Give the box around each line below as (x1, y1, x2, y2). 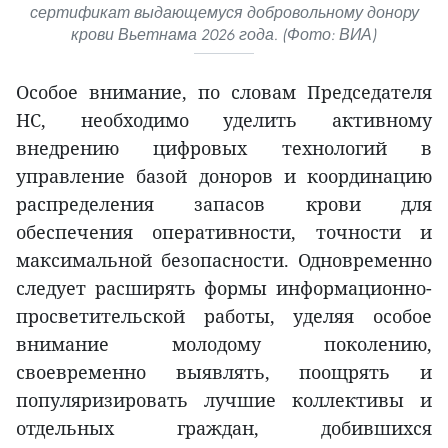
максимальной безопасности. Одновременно (16, 247, 432, 272)
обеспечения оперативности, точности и (16, 219, 432, 244)
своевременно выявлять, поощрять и (16, 359, 432, 384)
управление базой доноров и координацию (16, 163, 432, 188)
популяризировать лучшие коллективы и (16, 387, 432, 412)
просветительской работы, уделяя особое (16, 303, 432, 328)
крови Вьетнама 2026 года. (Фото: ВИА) (71, 24, 377, 44)
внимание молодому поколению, (16, 331, 432, 356)
